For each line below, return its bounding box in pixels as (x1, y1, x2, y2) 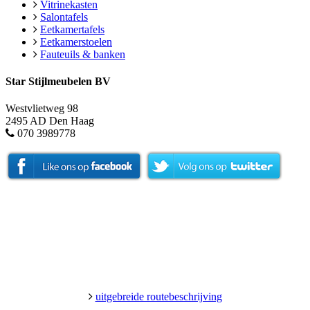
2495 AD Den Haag (6, 115, 94, 127)
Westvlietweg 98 (6, 102, 78, 115)
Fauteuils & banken (40, 48, 125, 60)
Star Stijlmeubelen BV (6, 75, 111, 87)
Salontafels (40, 10, 88, 23)
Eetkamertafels (40, 23, 104, 35)
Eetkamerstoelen (40, 35, 112, 48)
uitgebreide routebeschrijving (95, 291, 222, 303)
